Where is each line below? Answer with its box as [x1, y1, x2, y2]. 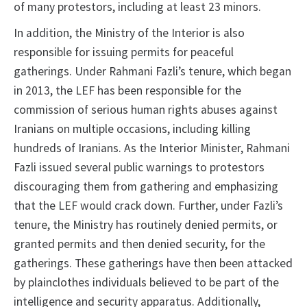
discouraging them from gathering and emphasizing [14, 179, 278, 195]
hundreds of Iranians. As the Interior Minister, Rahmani [14, 140, 290, 156]
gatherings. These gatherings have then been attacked [14, 256, 293, 271]
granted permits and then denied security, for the [14, 236, 265, 252]
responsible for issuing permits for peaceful [14, 45, 234, 60]
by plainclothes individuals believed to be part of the [14, 275, 279, 291]
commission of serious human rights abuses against [14, 102, 278, 118]
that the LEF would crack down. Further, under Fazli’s [14, 198, 283, 214]
